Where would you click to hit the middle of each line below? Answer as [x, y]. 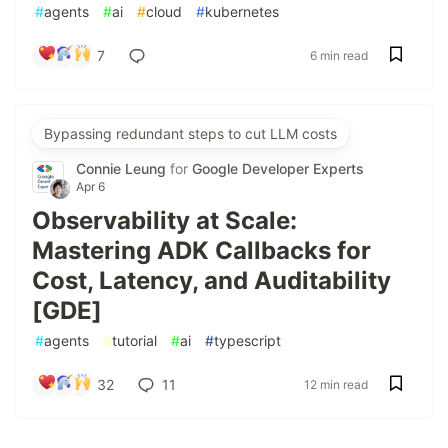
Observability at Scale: [164, 221]
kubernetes [242, 12]
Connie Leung [123, 169]
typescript [247, 341]
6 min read [339, 56]
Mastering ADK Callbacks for [201, 251]
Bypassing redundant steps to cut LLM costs [190, 134]
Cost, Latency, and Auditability [211, 281]
